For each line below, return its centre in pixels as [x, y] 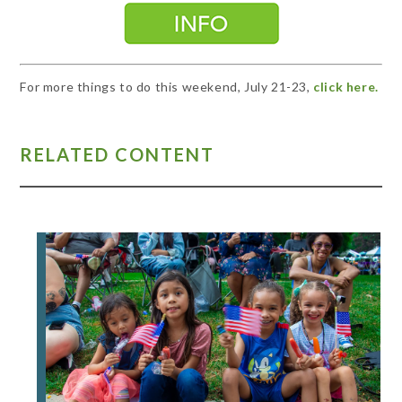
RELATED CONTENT [118, 154]
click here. [346, 86]
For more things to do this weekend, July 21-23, [167, 86]
